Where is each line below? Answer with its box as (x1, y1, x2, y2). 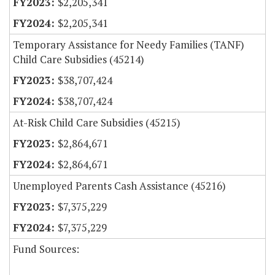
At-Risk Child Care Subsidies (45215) (13, 115, 180, 130)
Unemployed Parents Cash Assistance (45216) (13, 179, 226, 193)
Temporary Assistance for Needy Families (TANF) (13, 37, 244, 52)
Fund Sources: (13, 242, 79, 257)
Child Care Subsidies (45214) (13, 52, 144, 67)
